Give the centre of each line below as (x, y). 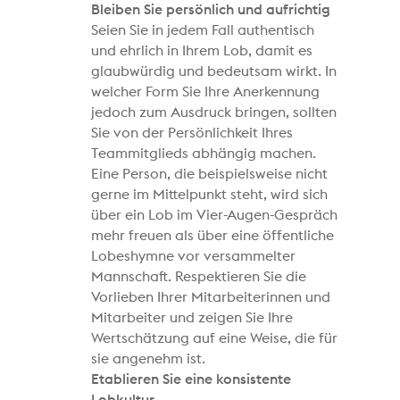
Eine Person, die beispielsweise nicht (210, 174)
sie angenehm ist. (149, 358)
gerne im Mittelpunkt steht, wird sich (210, 194)
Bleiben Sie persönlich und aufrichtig (211, 9)
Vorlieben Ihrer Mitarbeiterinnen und (211, 297)
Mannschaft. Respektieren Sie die (199, 276)
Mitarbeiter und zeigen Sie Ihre (192, 317)
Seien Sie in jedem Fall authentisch (203, 30)
